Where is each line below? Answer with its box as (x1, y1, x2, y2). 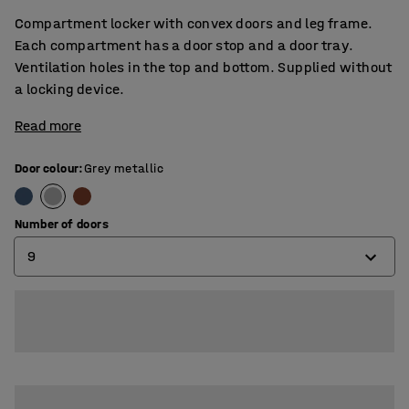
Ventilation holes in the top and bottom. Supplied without (15, 58, 393, 76)
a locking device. (15, 80, 125, 98)
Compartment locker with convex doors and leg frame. (15, 15, 373, 32)
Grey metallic (83, 161, 164, 176)
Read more (15, 117, 81, 134)
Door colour (15, 161, 79, 176)
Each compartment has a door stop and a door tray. (15, 37, 354, 54)
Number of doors (15, 216, 109, 232)
